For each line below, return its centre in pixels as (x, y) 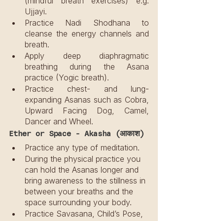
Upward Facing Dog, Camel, (87, 110)
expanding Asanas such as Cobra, (87, 99)
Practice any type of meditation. (82, 147)
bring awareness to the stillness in (86, 180)
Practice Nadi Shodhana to (87, 22)
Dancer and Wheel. (59, 121)
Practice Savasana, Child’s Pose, (85, 213)
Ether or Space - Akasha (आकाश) (76, 134)
